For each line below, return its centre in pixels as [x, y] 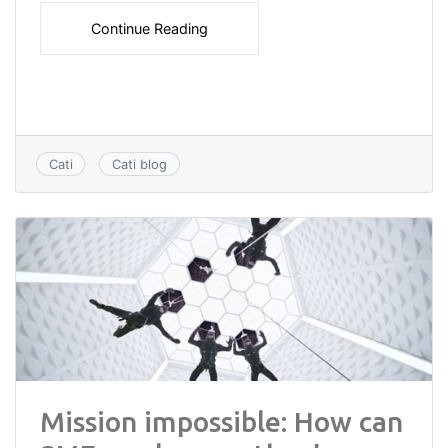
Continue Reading [149, 28]
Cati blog [139, 164]
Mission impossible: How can [221, 421]
